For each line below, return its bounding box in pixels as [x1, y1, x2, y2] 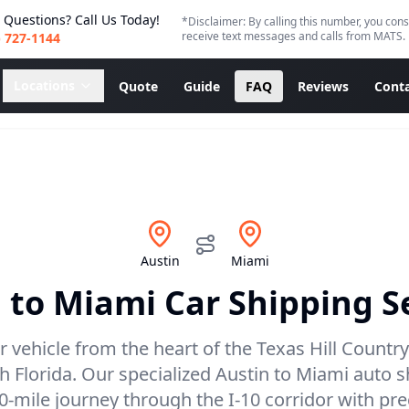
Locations [14, 77, 75, 94]
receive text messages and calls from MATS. [182, 28, 405, 44]
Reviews [298, 78, 349, 95]
